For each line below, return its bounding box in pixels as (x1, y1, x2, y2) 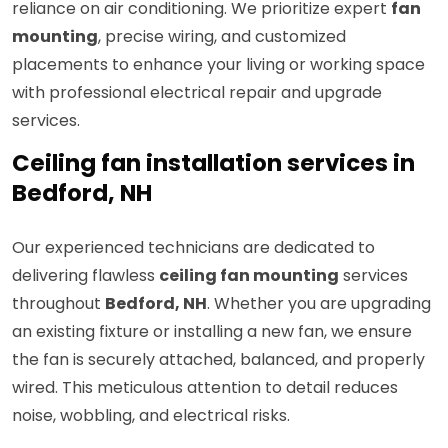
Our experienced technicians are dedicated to (12, 236, 375, 260)
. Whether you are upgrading (207, 292, 431, 316)
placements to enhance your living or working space (12, 53, 425, 77)
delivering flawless (12, 264, 159, 288)
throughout (12, 292, 105, 316)
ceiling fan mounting (159, 264, 339, 288)
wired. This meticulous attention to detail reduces (12, 376, 398, 400)
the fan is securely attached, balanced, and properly (12, 348, 425, 372)
